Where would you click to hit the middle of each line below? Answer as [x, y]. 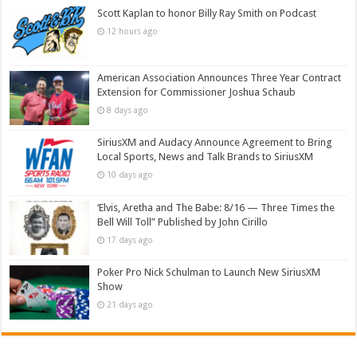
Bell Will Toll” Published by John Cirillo [183, 222]
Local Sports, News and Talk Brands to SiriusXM [206, 157]
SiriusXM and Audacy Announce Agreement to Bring [215, 143]
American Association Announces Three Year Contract [220, 78]
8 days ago [128, 110]
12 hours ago [133, 31]
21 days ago [130, 304]
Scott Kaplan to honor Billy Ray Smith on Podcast [207, 13]
